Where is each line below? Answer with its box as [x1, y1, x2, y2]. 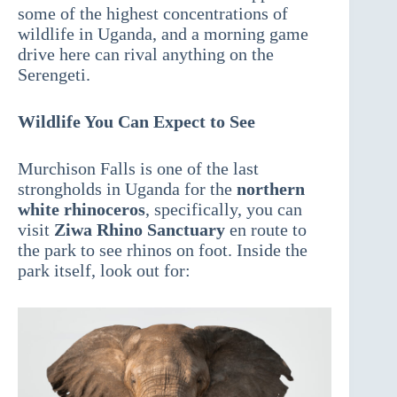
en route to [225, 220, 307, 240]
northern [237, 179, 305, 199]
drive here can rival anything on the [18, 44, 274, 65]
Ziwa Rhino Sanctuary [54, 220, 225, 240]
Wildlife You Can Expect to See [18, 112, 255, 132]
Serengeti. [18, 65, 90, 85]
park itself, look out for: [18, 261, 191, 281]
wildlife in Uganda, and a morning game [18, 24, 308, 44]
